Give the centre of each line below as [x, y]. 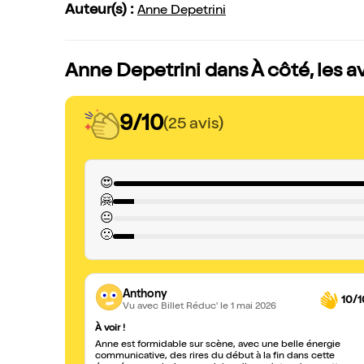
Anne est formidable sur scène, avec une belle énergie [218, 345]
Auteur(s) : [101, 11]
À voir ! [110, 329]
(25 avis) [193, 125]
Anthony [145, 295]
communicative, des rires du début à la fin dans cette [215, 357]
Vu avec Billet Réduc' [171, 307]
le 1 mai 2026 [248, 307]
